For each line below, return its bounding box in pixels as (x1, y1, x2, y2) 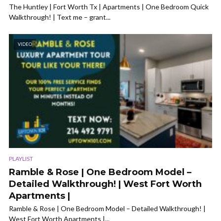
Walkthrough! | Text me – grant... (9, 12, 110, 21)
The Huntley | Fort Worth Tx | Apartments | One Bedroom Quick (9, 2, 209, 11)
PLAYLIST (9, 155, 33, 163)
